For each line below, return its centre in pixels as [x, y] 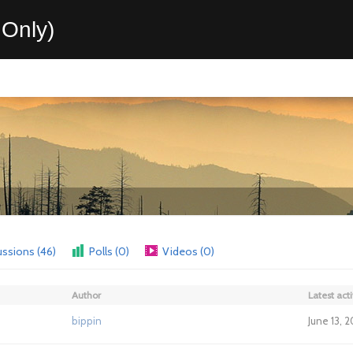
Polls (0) [109, 251]
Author [86, 295]
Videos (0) [188, 251]
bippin [87, 321]
